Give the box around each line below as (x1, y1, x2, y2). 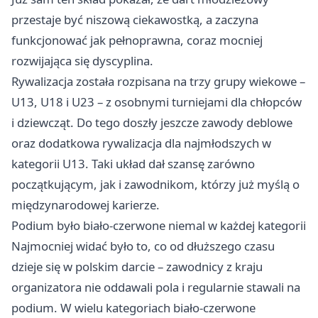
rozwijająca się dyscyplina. (11, 52, 153, 69)
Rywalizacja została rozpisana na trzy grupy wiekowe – (11, 72, 305, 89)
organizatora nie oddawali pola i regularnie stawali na (11, 278, 300, 295)
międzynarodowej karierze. (11, 196, 160, 213)
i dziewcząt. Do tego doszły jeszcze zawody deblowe (11, 114, 292, 131)
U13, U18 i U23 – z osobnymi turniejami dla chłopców (11, 93, 302, 110)
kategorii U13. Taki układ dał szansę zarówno (11, 155, 255, 172)
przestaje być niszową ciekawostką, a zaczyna (11, 11, 258, 28)
